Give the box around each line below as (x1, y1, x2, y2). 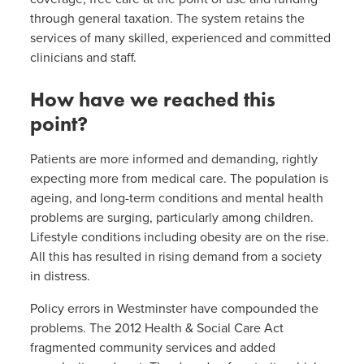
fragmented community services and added (29, 340, 275, 357)
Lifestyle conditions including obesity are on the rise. (29, 229, 329, 246)
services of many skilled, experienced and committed (29, 29, 331, 46)
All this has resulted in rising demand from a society (29, 249, 322, 266)
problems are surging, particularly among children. (29, 210, 314, 227)
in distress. (29, 268, 90, 285)
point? (29, 110, 88, 138)
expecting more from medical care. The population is (29, 171, 328, 188)
